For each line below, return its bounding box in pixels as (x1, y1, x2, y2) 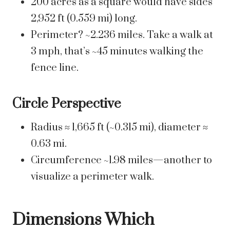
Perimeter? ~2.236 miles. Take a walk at (31, 29, 213, 42)
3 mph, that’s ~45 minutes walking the (31, 45, 203, 59)
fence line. (31, 62, 79, 75)
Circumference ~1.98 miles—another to (31, 154, 212, 167)
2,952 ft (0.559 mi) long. (31, 12, 137, 26)
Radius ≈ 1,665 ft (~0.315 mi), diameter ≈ (31, 121, 208, 135)
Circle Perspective (12, 95, 121, 113)
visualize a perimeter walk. (31, 170, 154, 184)
